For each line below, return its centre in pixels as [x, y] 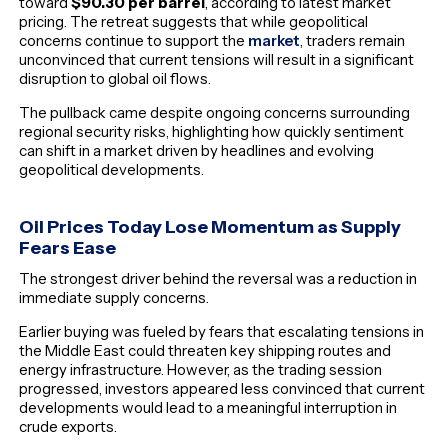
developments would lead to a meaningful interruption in [208, 407]
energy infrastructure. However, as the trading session [201, 369]
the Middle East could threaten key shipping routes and [205, 350]
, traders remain [353, 41]
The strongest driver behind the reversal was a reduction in [218, 278]
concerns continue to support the [134, 41]
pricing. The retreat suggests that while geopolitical [194, 22]
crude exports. [68, 426]
